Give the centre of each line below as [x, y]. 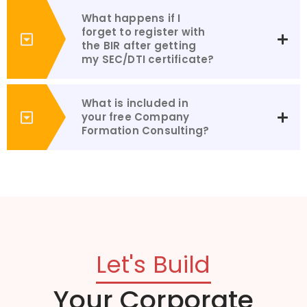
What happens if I [131, 19]
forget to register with [144, 32]
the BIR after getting [139, 46]
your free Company [136, 117]
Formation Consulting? [146, 131]
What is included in [135, 103]
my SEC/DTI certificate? [148, 60]
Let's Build [153, 265]
